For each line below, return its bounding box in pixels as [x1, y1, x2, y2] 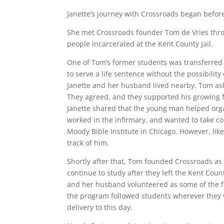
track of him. [67, 138, 109, 148]
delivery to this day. [67, 202, 133, 212]
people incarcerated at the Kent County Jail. [67, 39, 213, 49]
